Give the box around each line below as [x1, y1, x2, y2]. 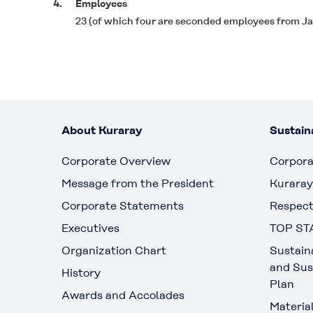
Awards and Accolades [61, 289, 184, 302]
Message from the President [61, 177, 214, 190]
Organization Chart [61, 244, 166, 257]
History [61, 266, 101, 279]
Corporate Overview [61, 154, 170, 168]
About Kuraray [61, 124, 142, 137]
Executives [61, 221, 119, 235]
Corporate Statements [61, 199, 184, 212]
